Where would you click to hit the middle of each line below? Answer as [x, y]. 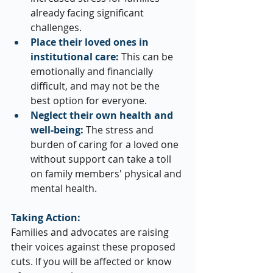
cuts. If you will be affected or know [92, 262]
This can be [147, 57]
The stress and [120, 130]
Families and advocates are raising [91, 232]
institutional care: [75, 57]
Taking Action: [46, 218]
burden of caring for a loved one [106, 145]
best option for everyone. [89, 101]
